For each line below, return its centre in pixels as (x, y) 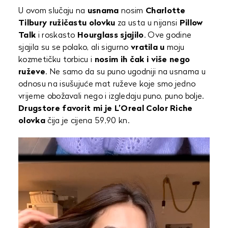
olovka (32, 121)
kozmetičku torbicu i (56, 60)
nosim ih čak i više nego (142, 60)
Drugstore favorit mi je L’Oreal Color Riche (106, 109)
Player (30, 155)
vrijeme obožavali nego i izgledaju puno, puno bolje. (111, 97)
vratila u (148, 48)
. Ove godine (168, 36)
